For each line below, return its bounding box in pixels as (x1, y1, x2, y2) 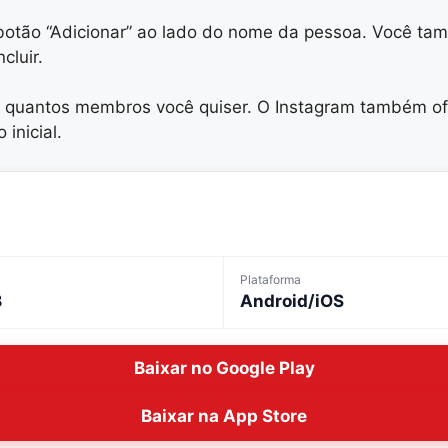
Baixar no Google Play (133, 358, 315, 379)
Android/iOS (240, 290, 344, 311)
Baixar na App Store (141, 406, 307, 427)
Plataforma (240, 271, 301, 287)
